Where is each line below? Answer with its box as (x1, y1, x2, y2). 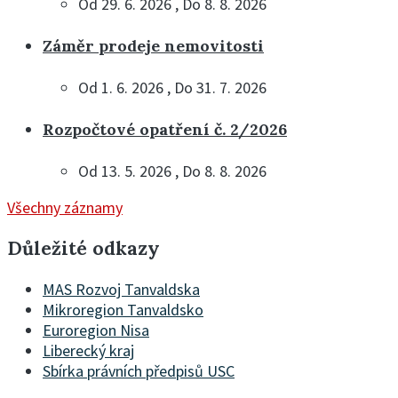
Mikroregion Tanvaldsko (43, 299, 203, 321)
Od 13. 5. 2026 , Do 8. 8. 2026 (78, 161, 267, 182)
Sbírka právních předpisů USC (43, 361, 235, 382)
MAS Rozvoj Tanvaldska (43, 279, 200, 300)
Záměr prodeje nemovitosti (43, 36, 264, 57)
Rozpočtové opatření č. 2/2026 (43, 119, 287, 140)
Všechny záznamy (7, 197, 123, 219)
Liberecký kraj (43, 340, 134, 362)
